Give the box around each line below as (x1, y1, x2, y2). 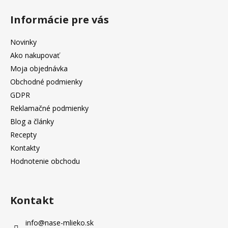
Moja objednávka (10, 63, 68, 73)
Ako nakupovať (10, 50, 60, 60)
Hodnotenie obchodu (10, 156, 80, 166)
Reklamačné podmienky (10, 103, 89, 113)
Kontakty (10, 142, 40, 153)
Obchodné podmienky (10, 76, 82, 87)
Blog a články (10, 116, 54, 126)
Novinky (10, 37, 37, 47)
